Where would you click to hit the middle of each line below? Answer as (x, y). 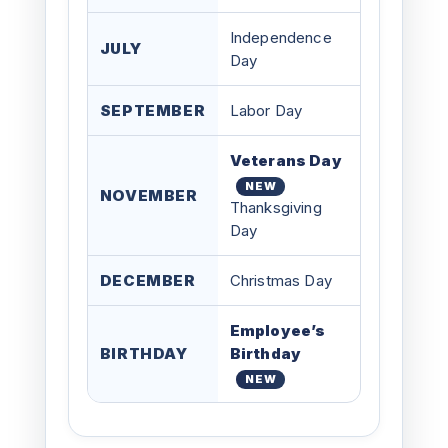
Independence (280, 37)
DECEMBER (147, 280)
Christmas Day (280, 280)
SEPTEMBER (152, 110)
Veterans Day (285, 160)
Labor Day (266, 110)
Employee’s (277, 330)
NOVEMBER (148, 195)
